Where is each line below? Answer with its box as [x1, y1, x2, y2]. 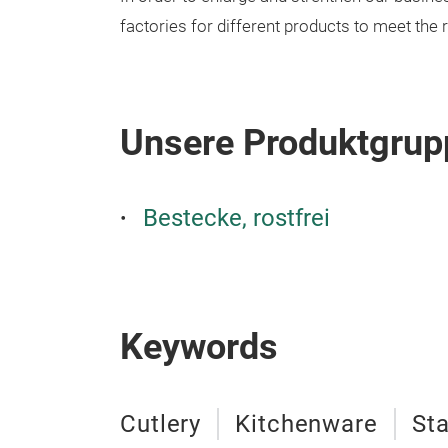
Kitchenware [235, 410, 378, 438]
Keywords [120, 326, 278, 368]
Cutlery [120, 410, 202, 438]
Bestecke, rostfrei [143, 204, 330, 232]
